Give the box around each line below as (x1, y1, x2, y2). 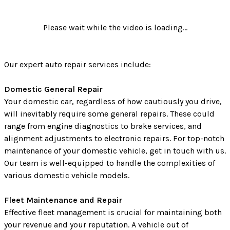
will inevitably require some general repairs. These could (4, 108, 215, 119)
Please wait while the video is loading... (43, 22, 187, 32)
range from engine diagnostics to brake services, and (4, 121, 202, 131)
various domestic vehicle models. (4, 170, 129, 180)
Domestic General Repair (4, 84, 103, 94)
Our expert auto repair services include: (4, 59, 151, 69)
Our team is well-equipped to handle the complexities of (4, 158, 215, 168)
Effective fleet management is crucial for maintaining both (4, 207, 222, 217)
